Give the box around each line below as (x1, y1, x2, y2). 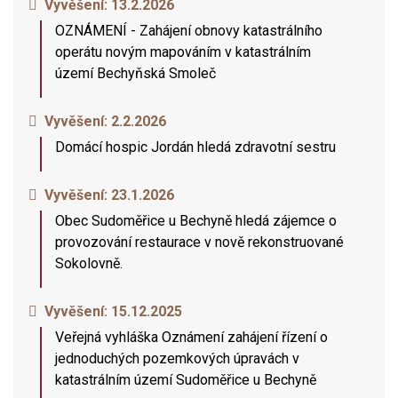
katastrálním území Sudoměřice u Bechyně (55, 371, 316, 388)
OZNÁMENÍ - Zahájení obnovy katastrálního (55, 22, 322, 39)
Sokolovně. (55, 255, 123, 272)
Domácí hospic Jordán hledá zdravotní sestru (55, 139, 336, 155)
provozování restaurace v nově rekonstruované (55, 234, 344, 251)
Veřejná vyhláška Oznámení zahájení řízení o (55, 329, 328, 346)
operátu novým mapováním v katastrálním (55, 44, 311, 60)
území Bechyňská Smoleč (55, 65, 216, 82)
